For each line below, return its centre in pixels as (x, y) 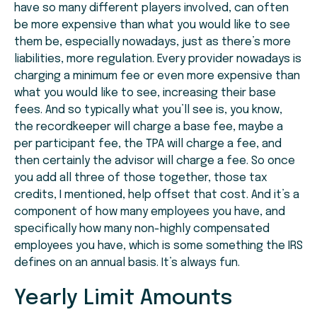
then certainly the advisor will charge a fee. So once (155, 161)
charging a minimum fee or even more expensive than (157, 76)
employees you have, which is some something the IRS (158, 246)
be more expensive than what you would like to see (152, 25)
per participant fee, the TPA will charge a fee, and (148, 144)
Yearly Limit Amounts (123, 299)
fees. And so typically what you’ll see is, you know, (148, 110)
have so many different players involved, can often (151, 8)
